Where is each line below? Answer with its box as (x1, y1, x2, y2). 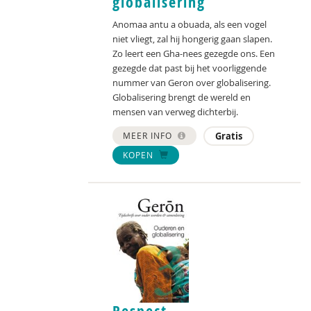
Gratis (215, 130, 242, 143)
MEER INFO (123, 130, 175, 142)
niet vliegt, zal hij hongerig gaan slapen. (112, 33, 272, 46)
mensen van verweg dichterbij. (112, 106, 238, 119)
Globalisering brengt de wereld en (112, 91, 251, 104)
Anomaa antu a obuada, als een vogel (112, 18, 267, 31)
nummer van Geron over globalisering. (112, 76, 271, 90)
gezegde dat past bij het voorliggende (112, 62, 267, 75)
